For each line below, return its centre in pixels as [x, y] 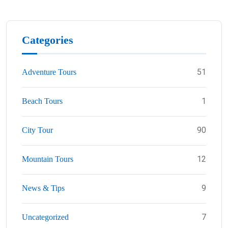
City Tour [37, 130]
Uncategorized [45, 217]
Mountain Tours [48, 159]
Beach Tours [42, 101]
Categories [48, 40]
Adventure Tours [49, 72]
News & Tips [43, 188]
